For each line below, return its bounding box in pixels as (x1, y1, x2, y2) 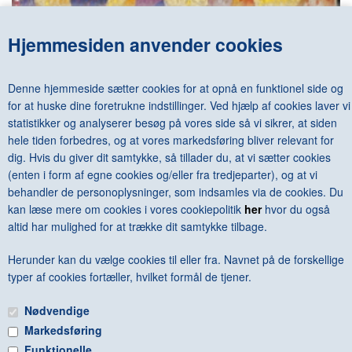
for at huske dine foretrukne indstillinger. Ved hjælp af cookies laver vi (8, 97, 350, 113)
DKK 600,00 (141, 79, 211, 97)
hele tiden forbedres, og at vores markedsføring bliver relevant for (8, 131, 334, 148)
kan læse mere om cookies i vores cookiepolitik (8, 200, 244, 217)
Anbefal (233, 255, 268, 270)
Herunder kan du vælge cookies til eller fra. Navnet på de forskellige (8, 251, 344, 267)
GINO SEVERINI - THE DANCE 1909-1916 (70, 55, 282, 71)
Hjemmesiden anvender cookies (8, 31, 283, 57)
